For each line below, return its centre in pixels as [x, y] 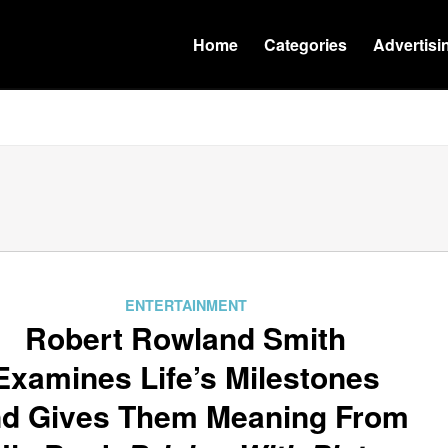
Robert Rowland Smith [186, 337]
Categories [305, 44]
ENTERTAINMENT [185, 305]
